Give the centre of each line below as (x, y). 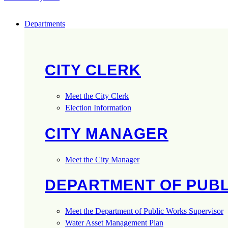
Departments (45, 24)
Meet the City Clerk (97, 96)
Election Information (98, 107)
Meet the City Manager (102, 159)
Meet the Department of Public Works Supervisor (144, 211)
